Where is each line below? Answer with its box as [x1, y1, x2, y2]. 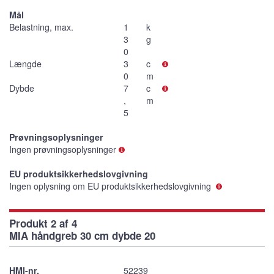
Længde [9, 57, 42, 70]
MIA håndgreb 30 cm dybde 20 [9, 228, 155, 243]
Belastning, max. [9, 21, 73, 34]
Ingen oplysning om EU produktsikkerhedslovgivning [9, 180, 213, 193]
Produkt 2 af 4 [9, 216, 77, 231]
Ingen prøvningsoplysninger [9, 143, 116, 156]
